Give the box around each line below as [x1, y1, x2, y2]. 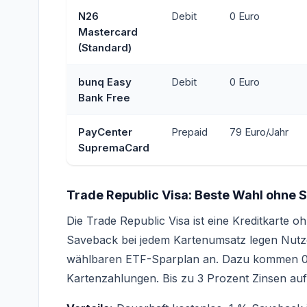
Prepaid [171, 125, 208, 138]
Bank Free [78, 91, 130, 104]
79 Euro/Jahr [230, 125, 288, 138]
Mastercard [78, 25, 138, 38]
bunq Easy [78, 75, 132, 88]
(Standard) [78, 41, 132, 54]
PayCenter [78, 125, 132, 138]
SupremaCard [78, 141, 149, 154]
